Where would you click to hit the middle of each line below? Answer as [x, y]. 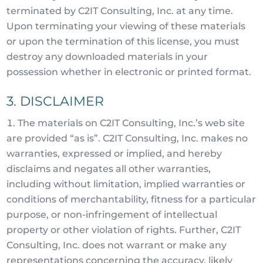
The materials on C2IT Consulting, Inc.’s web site [131, 123]
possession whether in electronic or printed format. [129, 72]
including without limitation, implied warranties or [126, 184]
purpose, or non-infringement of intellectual [112, 215]
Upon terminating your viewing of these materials [126, 26]
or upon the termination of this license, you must [123, 41]
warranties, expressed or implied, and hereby [114, 154]
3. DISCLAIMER [55, 101]
